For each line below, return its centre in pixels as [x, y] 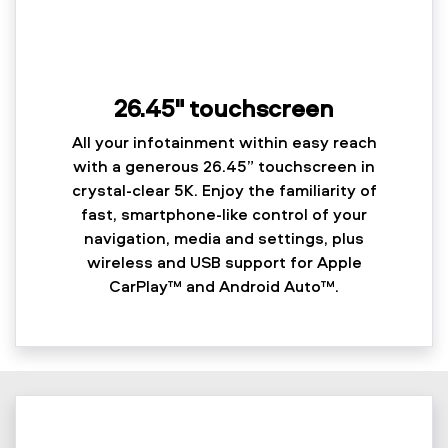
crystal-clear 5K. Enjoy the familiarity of [224, 190]
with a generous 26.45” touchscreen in [224, 166]
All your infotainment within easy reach [224, 142]
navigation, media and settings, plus [224, 238]
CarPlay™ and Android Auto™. [224, 286]
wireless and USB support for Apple [224, 262]
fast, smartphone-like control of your [224, 214]
